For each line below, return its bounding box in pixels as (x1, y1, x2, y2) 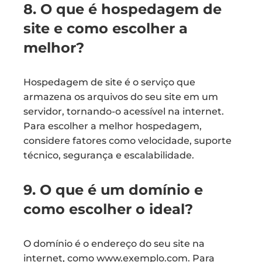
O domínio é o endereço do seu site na (23, 238, 205, 249)
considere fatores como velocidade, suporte (23, 135, 232, 146)
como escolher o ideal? (23, 201, 193, 218)
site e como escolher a (23, 20, 188, 37)
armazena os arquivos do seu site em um (23, 91, 218, 102)
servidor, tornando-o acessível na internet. (23, 106, 224, 117)
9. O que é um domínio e (23, 181, 203, 198)
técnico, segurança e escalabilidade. (23, 150, 194, 161)
